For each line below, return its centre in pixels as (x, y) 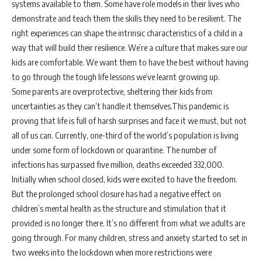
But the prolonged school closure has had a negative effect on (116, 194)
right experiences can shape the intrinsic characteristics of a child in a (127, 33)
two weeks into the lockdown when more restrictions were (112, 252)
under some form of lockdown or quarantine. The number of (114, 150)
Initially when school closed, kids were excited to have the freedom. (125, 179)
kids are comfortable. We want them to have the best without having (130, 62)
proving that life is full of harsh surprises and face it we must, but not (129, 120)
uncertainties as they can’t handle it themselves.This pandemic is (120, 106)
